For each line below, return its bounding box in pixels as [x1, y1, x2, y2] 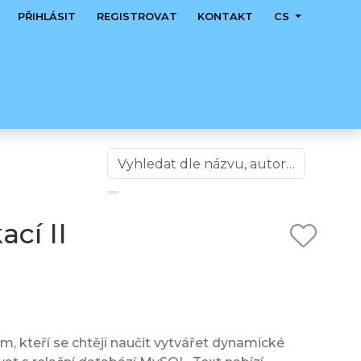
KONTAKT [197, 10, 254, 23]
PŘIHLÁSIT [18, 10, 77, 23]
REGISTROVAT [96, 10, 177, 23]
